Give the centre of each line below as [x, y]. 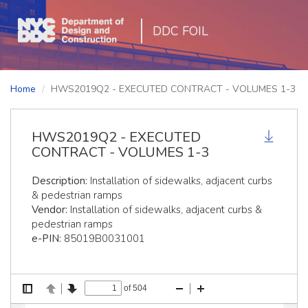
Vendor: [49, 209]
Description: [59, 180]
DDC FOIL [180, 31]
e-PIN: [46, 238]
